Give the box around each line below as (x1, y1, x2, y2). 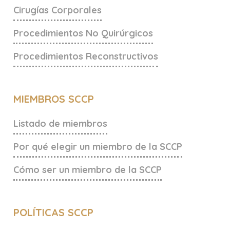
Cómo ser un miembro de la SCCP (13, 164, 162, 176)
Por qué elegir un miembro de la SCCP (13, 141, 182, 153)
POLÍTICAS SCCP (13, 206, 93, 219)
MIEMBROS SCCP (13, 92, 94, 106)
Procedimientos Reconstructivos (13, 50, 158, 63)
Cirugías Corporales (13, 4, 102, 16)
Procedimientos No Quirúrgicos (13, 27, 153, 40)
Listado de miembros (13, 118, 107, 130)
